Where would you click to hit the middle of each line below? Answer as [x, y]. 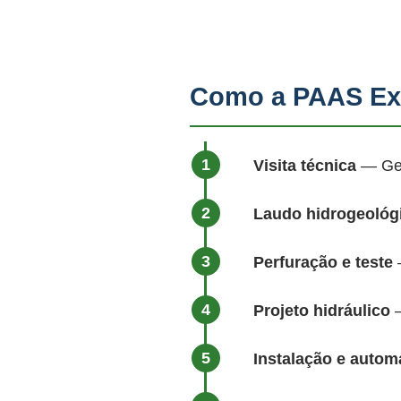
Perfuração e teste [323, 262]
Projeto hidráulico [322, 311]
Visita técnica [305, 166]
